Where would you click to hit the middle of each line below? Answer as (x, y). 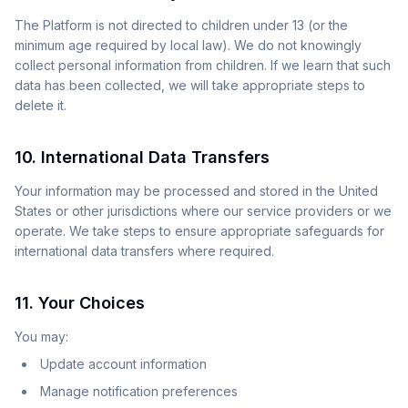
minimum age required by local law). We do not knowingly (188, 45)
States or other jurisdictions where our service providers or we (203, 211)
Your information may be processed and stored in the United (196, 191)
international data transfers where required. (144, 251)
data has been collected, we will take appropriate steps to (190, 85)
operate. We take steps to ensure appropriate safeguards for (199, 231)
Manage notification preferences (139, 391)
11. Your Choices (80, 303)
